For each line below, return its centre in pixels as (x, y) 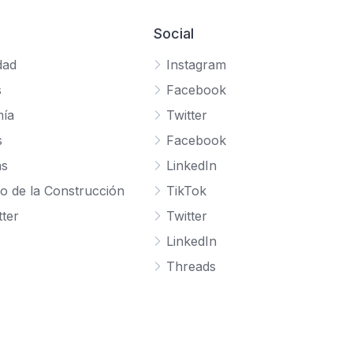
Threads (191, 267)
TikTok (187, 191)
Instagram (197, 65)
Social (174, 34)
